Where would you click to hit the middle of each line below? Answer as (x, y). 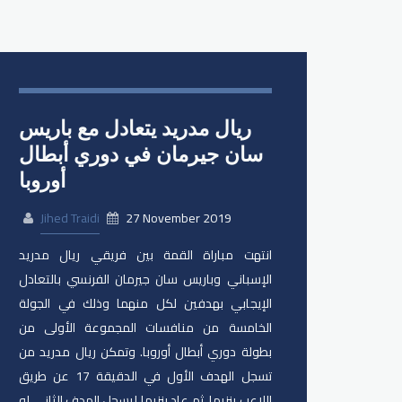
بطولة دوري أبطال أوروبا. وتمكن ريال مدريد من (145, 352)
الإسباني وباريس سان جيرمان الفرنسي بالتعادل (145, 280)
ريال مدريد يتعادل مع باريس (135, 128)
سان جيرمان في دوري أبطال (141, 154)
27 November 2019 (178, 218)
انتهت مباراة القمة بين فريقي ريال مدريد (145, 255)
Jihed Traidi (70, 218)
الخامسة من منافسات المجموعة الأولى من (145, 328)
